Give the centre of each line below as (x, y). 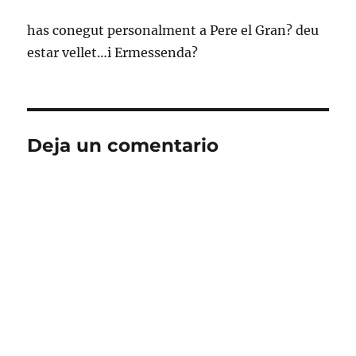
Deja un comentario (123, 145)
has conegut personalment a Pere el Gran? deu (173, 30)
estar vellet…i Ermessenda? (113, 52)
